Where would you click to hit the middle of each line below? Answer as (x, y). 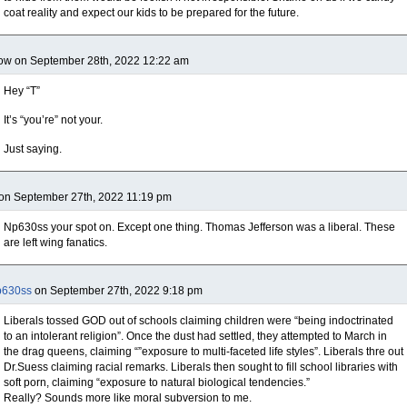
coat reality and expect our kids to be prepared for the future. (151, 13)
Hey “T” (22, 91)
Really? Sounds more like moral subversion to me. (128, 398)
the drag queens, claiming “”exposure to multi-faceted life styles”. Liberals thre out (203, 352)
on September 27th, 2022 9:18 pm (117, 291)
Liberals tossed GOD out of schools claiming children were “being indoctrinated (199, 321)
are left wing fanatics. (55, 243)
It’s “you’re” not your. (53, 120)
